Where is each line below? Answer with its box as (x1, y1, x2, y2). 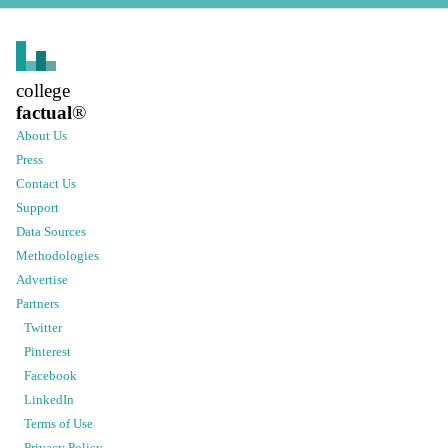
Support (16, 200, 59, 215)
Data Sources (16, 224, 86, 239)
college (16, 79, 70, 101)
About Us (16, 128, 67, 143)
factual (16, 101, 72, 123)
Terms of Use (24, 416, 93, 431)
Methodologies (16, 248, 99, 263)
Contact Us (16, 176, 76, 191)
